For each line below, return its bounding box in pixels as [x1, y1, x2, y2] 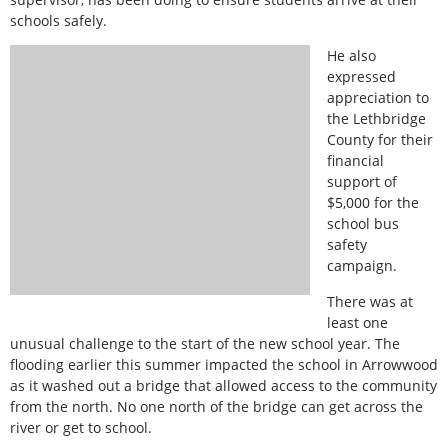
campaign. [327, 256, 397, 276]
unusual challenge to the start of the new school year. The [10, 333, 400, 353]
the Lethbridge [327, 109, 426, 129]
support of [327, 172, 397, 192]
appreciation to [327, 88, 429, 108]
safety [327, 235, 367, 255]
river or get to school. [10, 417, 152, 437]
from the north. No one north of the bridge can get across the [10, 396, 423, 416]
